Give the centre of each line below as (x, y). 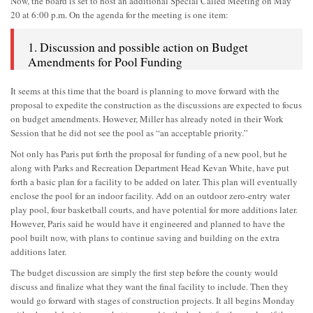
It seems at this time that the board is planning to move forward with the (145, 90)
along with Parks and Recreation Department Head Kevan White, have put (150, 167)
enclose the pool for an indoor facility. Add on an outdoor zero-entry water (150, 195)
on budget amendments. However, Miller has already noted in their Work (147, 118)
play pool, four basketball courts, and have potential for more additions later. (154, 209)
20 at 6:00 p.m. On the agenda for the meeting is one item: (119, 14)
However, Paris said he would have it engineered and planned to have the (148, 223)
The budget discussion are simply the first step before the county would (144, 272)
